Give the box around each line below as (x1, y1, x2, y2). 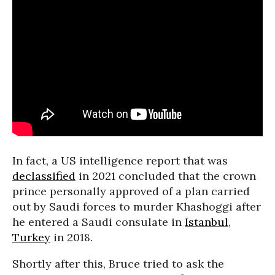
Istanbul (185, 215, 228, 229)
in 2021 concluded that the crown (76, 169, 256, 183)
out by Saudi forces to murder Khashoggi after (12, 199, 261, 214)
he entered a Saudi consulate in (12, 215, 185, 229)
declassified (12, 169, 76, 183)
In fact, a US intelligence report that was (12, 153, 228, 168)
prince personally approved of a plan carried (12, 184, 250, 198)
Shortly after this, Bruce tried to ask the (12, 257, 224, 271)
